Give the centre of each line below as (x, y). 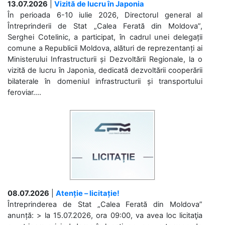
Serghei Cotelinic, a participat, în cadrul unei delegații (105, 37)
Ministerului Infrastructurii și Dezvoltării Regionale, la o (105, 60)
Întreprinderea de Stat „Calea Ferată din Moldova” (105, 205)
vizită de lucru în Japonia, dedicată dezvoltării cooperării (105, 71)
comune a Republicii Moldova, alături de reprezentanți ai (105, 48)
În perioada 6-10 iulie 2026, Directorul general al (105, 15)
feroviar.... (24, 93)
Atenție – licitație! (88, 194)
